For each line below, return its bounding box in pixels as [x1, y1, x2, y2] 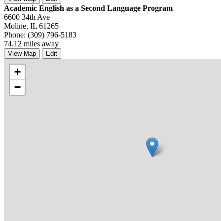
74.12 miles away [4, 39, 59, 48]
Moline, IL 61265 [4, 21, 59, 30]
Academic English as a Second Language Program [4, 3, 173, 12]
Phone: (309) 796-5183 [4, 30, 76, 39]
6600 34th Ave [4, 12, 50, 21]
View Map [8, 49, 36, 57]
